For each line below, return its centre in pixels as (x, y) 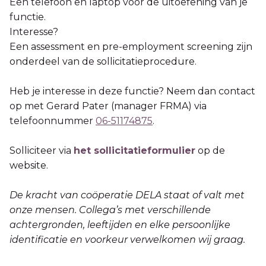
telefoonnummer (53, 121)
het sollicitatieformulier (134, 150)
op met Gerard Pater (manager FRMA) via (108, 106)
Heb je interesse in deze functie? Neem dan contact (132, 91)
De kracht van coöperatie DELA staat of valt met (127, 195)
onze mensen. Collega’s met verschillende (110, 210)
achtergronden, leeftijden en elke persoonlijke (120, 224)
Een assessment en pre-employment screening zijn (131, 46)
